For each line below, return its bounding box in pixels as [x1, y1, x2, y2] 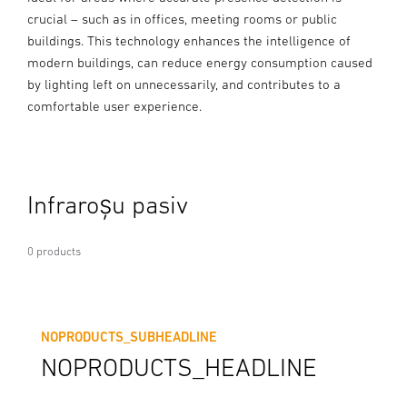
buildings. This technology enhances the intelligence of [27, 32, 351, 48]
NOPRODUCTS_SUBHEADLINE [41, 328, 217, 344]
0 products [27, 243, 81, 258]
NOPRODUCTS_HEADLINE [41, 352, 317, 382]
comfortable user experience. [27, 97, 202, 114]
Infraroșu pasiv [27, 189, 188, 219]
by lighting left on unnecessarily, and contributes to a [27, 75, 341, 92]
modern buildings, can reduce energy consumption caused [27, 54, 372, 70]
